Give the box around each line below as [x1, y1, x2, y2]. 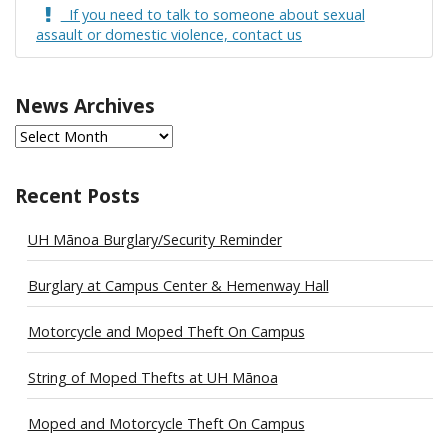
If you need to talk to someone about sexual [60, 5, 365, 25]
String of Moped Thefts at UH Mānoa [27, 367, 278, 387]
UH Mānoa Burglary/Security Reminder [27, 229, 282, 249]
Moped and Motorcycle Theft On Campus [27, 413, 305, 433]
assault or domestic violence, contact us [36, 25, 302, 45]
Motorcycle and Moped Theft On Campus [27, 321, 305, 341]
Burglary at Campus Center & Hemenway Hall [27, 275, 329, 295]
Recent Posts [15, 182, 140, 210]
